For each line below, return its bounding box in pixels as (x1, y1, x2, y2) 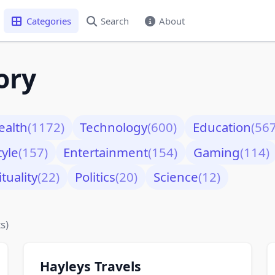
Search (101, 14, 130, 27)
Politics (75, 168, 116, 186)
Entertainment (63, 143, 149, 161)
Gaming (193, 143, 240, 161)
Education (192, 118, 251, 136)
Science (153, 168, 198, 186)
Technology (80, 118, 148, 136)
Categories (26, 14, 71, 27)
